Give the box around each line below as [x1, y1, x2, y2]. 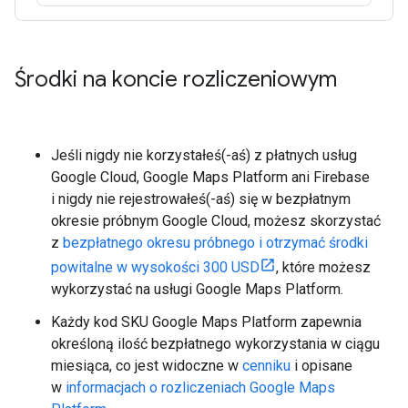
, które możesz [276, 259, 371, 276]
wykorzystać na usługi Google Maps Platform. [51, 280, 343, 298]
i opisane [291, 357, 352, 374]
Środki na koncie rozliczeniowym [15, 66, 337, 93]
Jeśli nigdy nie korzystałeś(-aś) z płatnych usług [51, 147, 357, 164]
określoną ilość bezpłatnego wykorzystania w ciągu [51, 335, 380, 352]
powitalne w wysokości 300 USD [51, 259, 260, 276]
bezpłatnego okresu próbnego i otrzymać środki [63, 234, 368, 251]
